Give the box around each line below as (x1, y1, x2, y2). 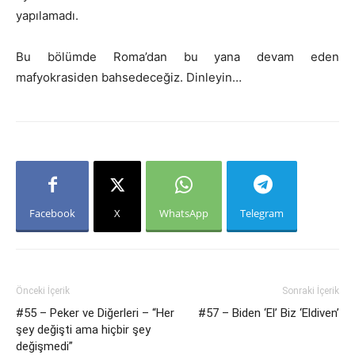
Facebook (29, 206, 75, 220)
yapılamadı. (16, 8, 78, 23)
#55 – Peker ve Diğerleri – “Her (16, 306, 174, 320)
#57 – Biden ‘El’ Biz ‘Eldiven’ (198, 306, 339, 320)
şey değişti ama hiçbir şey (16, 323, 151, 337)
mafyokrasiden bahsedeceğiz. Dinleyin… (16, 70, 242, 85)
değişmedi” (16, 339, 73, 353)
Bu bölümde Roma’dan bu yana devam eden (16, 49, 339, 64)
